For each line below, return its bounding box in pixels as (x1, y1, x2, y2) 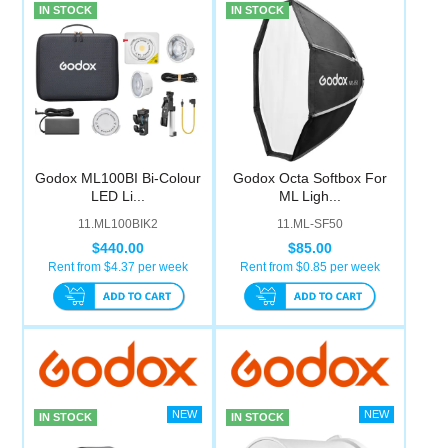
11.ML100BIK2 (78, 217, 159, 232)
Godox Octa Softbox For (232, 170, 387, 187)
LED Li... (91, 188, 146, 205)
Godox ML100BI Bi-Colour (35, 170, 202, 187)
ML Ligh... (278, 188, 341, 205)
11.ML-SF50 (276, 217, 343, 232)
